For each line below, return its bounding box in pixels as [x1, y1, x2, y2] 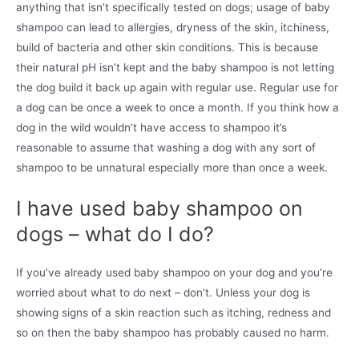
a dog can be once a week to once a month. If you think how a [16, 100, 339, 114]
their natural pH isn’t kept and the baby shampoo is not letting [16, 60, 334, 74]
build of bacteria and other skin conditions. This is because [16, 40, 318, 54]
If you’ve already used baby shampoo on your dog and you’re [16, 265, 333, 279]
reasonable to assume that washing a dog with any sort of [16, 140, 316, 154]
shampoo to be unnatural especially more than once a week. [16, 160, 328, 174]
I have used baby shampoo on [16, 196, 303, 220]
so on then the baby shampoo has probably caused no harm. [16, 325, 329, 339]
